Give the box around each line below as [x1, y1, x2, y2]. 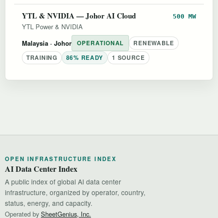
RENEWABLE [133, 38, 174, 47]
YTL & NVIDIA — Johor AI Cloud [22, 10, 136, 21]
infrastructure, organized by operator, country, [5, 187, 145, 197]
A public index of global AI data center [5, 176, 121, 186]
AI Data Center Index [5, 163, 77, 174]
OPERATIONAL [77, 38, 124, 47]
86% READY [66, 53, 104, 62]
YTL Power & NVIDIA [22, 21, 83, 31]
